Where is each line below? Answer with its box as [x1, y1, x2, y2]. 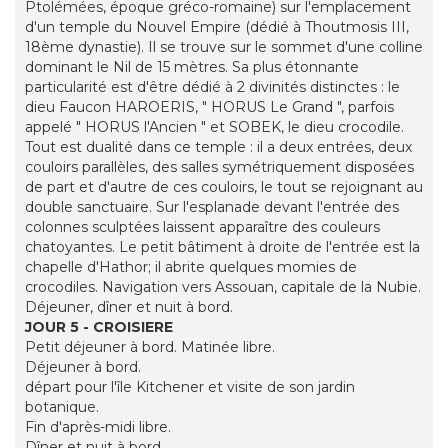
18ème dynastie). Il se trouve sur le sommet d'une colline [25, 38, 423, 57]
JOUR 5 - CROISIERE [25, 318, 173, 337]
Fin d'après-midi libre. [25, 418, 171, 437]
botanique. [25, 398, 99, 417]
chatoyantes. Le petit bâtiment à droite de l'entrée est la [25, 238, 420, 257]
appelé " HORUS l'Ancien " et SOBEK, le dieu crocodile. [25, 118, 404, 137]
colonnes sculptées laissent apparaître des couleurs [25, 218, 380, 237]
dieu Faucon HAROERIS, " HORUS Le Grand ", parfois [25, 98, 394, 117]
